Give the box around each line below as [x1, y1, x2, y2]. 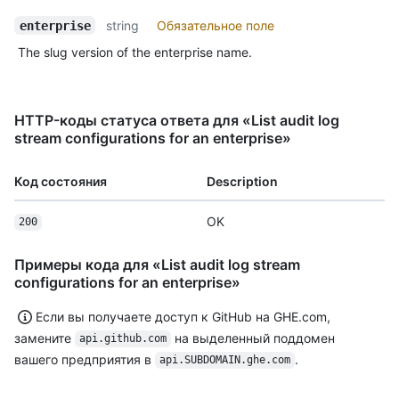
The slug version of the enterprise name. [18, 44, 252, 60]
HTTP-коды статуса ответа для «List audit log [14, 110, 339, 129]
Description [207, 173, 278, 189]
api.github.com [78, 332, 167, 346]
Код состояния [14, 173, 107, 189]
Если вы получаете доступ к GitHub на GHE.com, [36, 308, 330, 324]
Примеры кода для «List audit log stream [14, 255, 300, 273]
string [106, 17, 140, 33]
